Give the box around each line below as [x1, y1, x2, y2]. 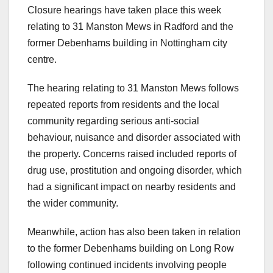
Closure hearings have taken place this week [27, 4, 221, 15]
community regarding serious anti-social [27, 115, 199, 126]
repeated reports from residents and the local [27, 99, 219, 110]
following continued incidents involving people [27, 259, 227, 270]
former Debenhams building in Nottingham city [27, 37, 227, 48]
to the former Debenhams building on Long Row [27, 243, 234, 253]
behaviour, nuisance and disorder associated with [27, 132, 241, 143]
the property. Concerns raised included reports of [27, 148, 236, 159]
